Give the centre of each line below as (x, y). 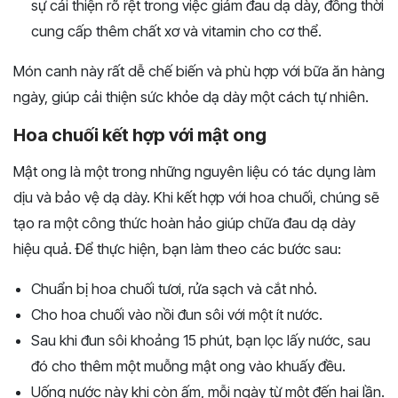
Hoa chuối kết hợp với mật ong (140, 135)
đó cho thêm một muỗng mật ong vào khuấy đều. (188, 366)
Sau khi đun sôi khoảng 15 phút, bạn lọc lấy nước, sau (201, 341)
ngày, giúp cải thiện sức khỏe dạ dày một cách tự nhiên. (191, 97)
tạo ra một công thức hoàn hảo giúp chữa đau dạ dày (184, 223)
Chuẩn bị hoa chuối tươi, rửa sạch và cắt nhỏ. (174, 289)
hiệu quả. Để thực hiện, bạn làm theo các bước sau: (177, 249)
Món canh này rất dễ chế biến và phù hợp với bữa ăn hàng (199, 72)
